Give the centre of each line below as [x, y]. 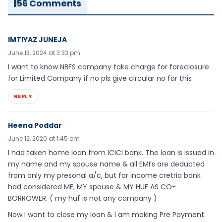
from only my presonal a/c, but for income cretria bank [104, 175]
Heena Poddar [35, 125]
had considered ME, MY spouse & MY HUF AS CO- [92, 187]
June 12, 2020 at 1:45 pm [44, 138]
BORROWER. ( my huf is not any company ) [83, 198]
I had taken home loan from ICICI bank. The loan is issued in [111, 152]
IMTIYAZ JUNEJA [37, 39]
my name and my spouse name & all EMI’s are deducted [106, 164]
